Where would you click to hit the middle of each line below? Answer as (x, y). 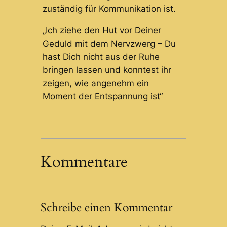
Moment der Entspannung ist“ (102, 97)
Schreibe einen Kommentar (106, 207)
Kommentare (84, 161)
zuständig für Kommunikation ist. (109, 9)
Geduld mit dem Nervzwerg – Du (109, 44)
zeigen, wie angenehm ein (96, 83)
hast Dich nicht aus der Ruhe (101, 57)
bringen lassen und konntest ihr (107, 70)
